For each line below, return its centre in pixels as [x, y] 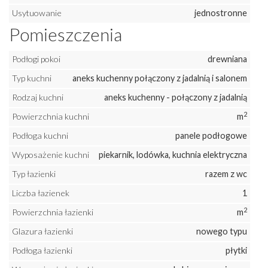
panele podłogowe [211, 136]
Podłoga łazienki [42, 251]
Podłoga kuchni [40, 136]
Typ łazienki [34, 174]
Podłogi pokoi [36, 59]
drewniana [227, 59]
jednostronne [221, 13]
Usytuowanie [37, 13]
